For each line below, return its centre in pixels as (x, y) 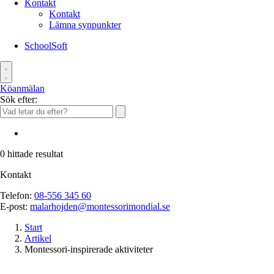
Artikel (38, 238)
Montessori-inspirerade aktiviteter (89, 249)
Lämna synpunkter (85, 25)
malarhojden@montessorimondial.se (100, 206)
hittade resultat (34, 154)
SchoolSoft (46, 46)
